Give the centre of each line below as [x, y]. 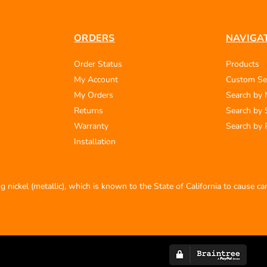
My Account [96, 80]
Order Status [98, 64]
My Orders [94, 95]
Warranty [91, 126]
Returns [89, 111]
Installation [95, 142]
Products [242, 64]
